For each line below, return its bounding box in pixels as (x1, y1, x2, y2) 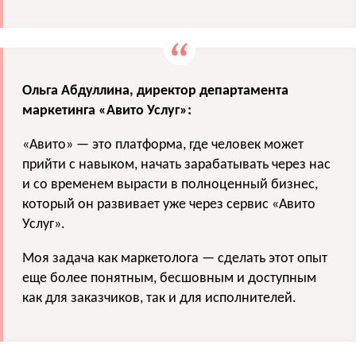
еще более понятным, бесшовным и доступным (22, 271, 316, 287)
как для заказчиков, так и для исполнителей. (22, 291, 296, 307)
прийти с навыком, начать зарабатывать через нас (22, 157, 331, 173)
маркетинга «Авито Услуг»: (22, 103, 192, 119)
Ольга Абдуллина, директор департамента (22, 83, 288, 99)
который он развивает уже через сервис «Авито (22, 197, 315, 213)
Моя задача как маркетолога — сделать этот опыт (22, 251, 327, 267)
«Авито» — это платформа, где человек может (22, 137, 304, 153)
